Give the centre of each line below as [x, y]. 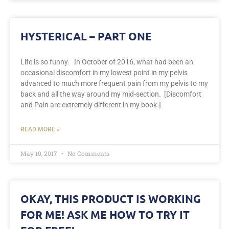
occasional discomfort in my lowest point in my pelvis [104, 73]
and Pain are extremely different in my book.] [91, 105]
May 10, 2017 [40, 154]
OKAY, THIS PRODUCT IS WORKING [111, 199]
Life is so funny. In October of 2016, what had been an [107, 62]
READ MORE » [40, 130]
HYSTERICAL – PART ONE [86, 36]
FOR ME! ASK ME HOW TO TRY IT [105, 215]
